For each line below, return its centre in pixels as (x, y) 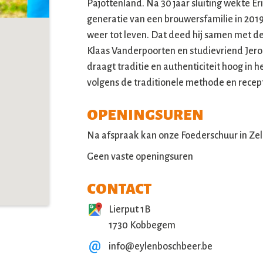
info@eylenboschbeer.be (161, 247)
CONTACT (119, 189)
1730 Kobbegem (142, 226)
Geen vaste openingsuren (140, 157)
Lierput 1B (130, 210)
